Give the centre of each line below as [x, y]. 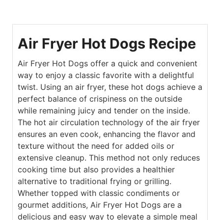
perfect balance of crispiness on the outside [100, 99]
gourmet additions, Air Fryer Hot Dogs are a [99, 205]
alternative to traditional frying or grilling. [94, 181]
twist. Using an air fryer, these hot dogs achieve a [110, 87]
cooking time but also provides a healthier [96, 170]
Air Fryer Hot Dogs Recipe [107, 44]
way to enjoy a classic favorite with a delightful [106, 75]
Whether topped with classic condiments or [98, 193]
